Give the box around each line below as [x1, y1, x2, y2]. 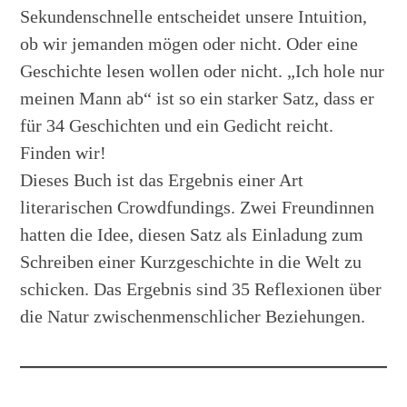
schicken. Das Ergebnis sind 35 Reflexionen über [20, 278, 382, 299]
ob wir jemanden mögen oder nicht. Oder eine [20, 33, 359, 54]
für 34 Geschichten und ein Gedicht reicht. [20, 114, 334, 135]
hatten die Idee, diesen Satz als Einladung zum [20, 223, 364, 244]
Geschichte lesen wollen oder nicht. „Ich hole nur [20, 60, 385, 81]
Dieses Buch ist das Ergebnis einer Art [20, 169, 304, 190]
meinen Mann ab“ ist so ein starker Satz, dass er [20, 87, 375, 108]
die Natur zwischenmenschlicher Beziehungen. [20, 305, 366, 326]
